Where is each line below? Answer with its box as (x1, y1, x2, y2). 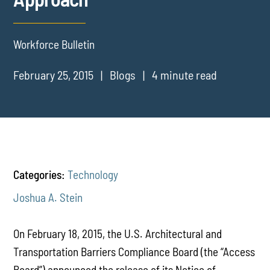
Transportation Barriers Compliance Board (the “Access (13, 244, 256, 259)
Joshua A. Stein (13, 190, 83, 204)
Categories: (13, 167, 66, 181)
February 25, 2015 (13, 67, 94, 82)
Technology (67, 167, 119, 181)
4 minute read (152, 67, 218, 82)
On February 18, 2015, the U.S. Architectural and (13, 226, 222, 240)
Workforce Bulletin (13, 37, 95, 51)
